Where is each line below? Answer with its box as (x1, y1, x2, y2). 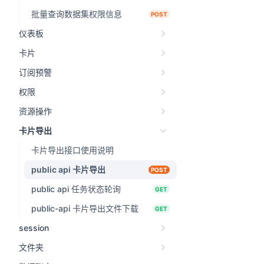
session (19, 223, 49, 233)
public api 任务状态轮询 (31, 184, 121, 194)
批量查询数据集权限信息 (31, 9, 122, 19)
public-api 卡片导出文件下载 (31, 203, 138, 213)
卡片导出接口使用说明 (31, 145, 114, 155)
